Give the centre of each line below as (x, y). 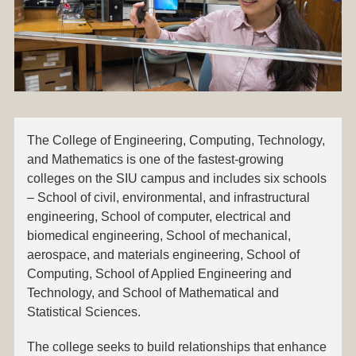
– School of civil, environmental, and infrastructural (169, 197)
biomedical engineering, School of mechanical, (159, 235)
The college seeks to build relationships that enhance (177, 346)
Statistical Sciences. (84, 311)
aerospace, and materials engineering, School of (164, 254)
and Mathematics (75, 159)
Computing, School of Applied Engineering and (160, 273)
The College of (71, 140)
